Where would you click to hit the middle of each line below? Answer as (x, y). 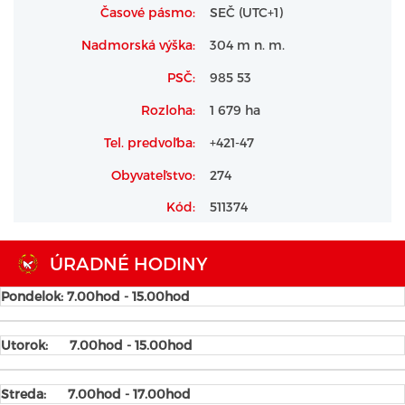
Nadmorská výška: (138, 45)
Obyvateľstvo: (153, 175)
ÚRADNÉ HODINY (129, 263)
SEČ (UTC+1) (246, 12)
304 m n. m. (247, 45)
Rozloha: (168, 110)
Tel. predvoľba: (150, 142)
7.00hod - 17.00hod (129, 394)
